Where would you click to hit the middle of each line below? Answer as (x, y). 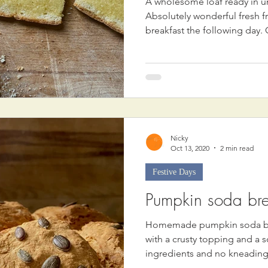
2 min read (237, 148)
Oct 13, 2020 (190, 148)
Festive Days (174, 172)
